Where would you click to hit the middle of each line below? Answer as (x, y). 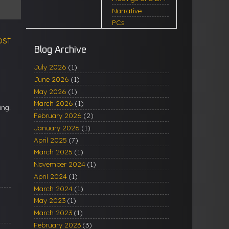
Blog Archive (60, 50)
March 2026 (53, 103)
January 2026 (57, 127)
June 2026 (51, 79)
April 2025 (50, 140)
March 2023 (53, 213)
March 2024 (53, 188)
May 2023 (50, 200)
